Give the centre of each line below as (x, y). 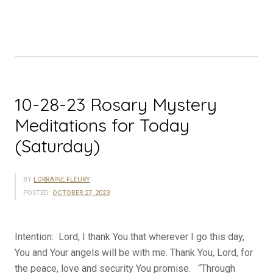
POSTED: (37, 193)
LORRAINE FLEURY (62, 180)
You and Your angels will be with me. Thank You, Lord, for (134, 253)
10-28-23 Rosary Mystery (116, 105)
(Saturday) (57, 146)
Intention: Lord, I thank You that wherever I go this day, (129, 237)
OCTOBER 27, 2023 (81, 193)
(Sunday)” (109, 62)
